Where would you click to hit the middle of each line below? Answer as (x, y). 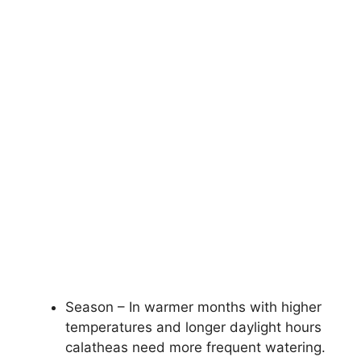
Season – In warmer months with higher (193, 307)
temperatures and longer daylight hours (193, 328)
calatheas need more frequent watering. (195, 348)
